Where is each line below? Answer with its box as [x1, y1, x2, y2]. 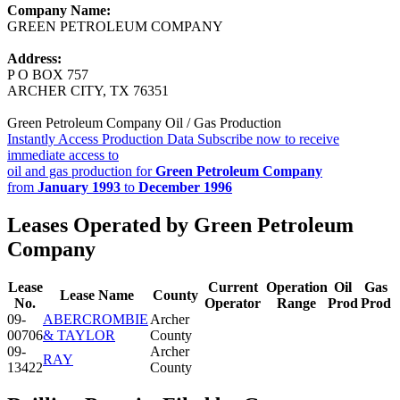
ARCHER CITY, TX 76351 [7, 82, 169, 98]
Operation [265, 279, 328, 295]
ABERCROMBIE [43, 311, 148, 327]
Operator [204, 295, 261, 311]
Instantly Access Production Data [7, 130, 194, 146]
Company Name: [7, 2, 111, 18]
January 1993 [37, 179, 121, 195]
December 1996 [138, 179, 232, 195]
